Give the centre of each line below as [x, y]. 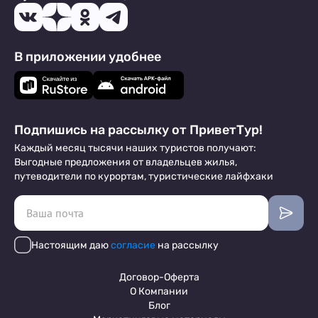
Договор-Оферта [159, 277]
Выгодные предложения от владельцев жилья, [126, 162]
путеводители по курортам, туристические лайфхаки [144, 176]
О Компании [159, 291]
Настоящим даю [71, 245]
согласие [133, 245]
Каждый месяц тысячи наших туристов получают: [135, 148]
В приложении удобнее [88, 57]
